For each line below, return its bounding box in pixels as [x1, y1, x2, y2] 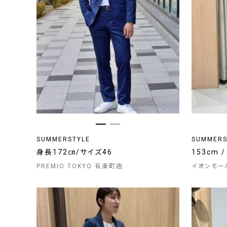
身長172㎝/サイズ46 [36, 148, 121, 156]
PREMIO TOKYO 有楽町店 [36, 163, 123, 170]
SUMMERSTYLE [36, 136, 90, 143]
